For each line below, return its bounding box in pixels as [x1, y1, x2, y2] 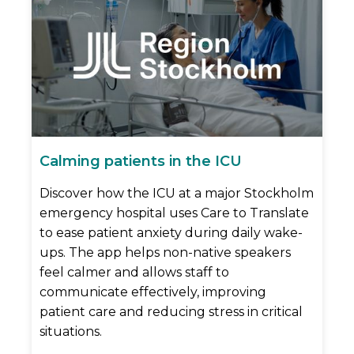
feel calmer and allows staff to [40, 265, 229, 281]
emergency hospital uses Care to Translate [40, 205, 309, 221]
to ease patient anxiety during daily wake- [40, 225, 303, 241]
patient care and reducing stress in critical [40, 304, 303, 320]
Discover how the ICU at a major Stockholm [40, 186, 314, 201]
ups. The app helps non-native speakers [40, 245, 291, 261]
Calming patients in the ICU [40, 153, 242, 171]
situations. [40, 324, 102, 340]
